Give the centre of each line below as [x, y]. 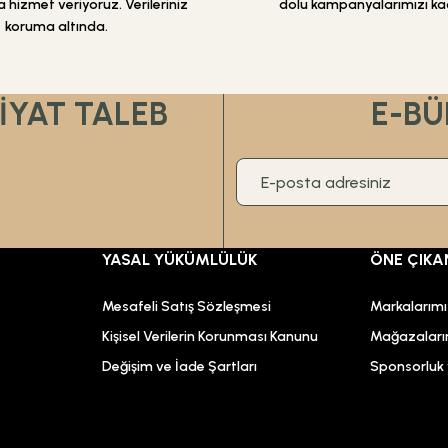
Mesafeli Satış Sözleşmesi [186, 306]
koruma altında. [56, 26]
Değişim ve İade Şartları [179, 366]
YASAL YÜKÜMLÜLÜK [179, 259]
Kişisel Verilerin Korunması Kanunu [209, 336]
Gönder [224, 48]
